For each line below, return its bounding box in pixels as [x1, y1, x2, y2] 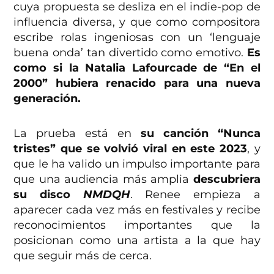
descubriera [193, 172, 261, 186]
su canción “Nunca [140, 126, 261, 140]
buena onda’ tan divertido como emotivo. [13, 45, 247, 59]
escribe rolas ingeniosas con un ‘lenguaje [13, 30, 261, 44]
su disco [13, 187, 83, 201]
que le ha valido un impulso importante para [13, 157, 261, 171]
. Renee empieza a [130, 187, 261, 201]
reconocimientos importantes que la [13, 218, 261, 232]
